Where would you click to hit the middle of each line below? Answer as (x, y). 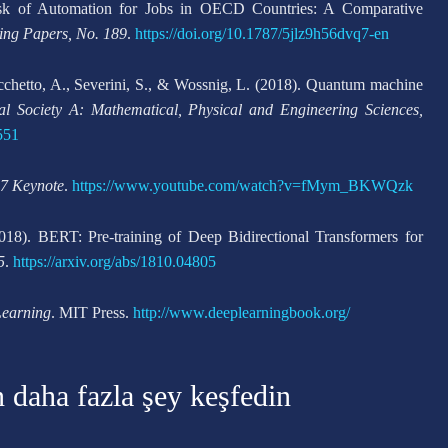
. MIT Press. (92, 312)
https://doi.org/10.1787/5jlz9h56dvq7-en (262, 33)
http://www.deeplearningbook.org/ (241, 312)
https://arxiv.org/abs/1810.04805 (114, 261)
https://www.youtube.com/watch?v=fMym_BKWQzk (242, 185)
